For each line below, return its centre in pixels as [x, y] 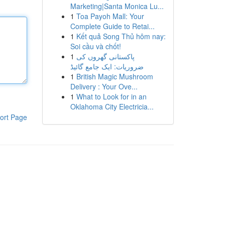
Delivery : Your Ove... [104, 86]
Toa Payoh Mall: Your [110, 16]
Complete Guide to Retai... [112, 26]
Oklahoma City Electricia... [112, 106]
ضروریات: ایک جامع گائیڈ [107, 66]
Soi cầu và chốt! [95, 46]
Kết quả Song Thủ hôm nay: [121, 36]
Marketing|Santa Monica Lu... [117, 6]
